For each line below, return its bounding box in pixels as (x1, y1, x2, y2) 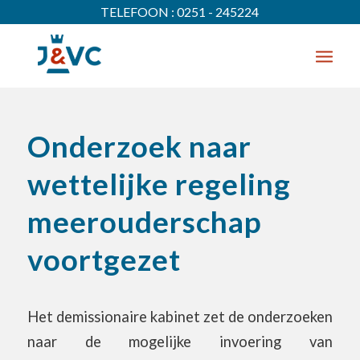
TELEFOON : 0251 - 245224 (100, 4, 260, 19)
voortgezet (27, 242, 181, 277)
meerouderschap (27, 204, 262, 239)
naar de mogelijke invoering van (27, 332, 333, 350)
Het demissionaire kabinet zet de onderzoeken (27, 307, 333, 325)
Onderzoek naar (27, 129, 252, 164)
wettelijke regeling (27, 166, 291, 202)
